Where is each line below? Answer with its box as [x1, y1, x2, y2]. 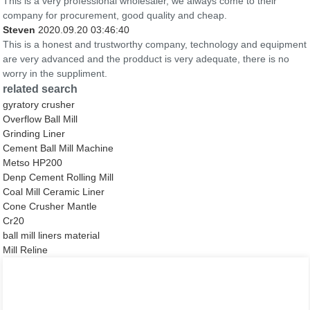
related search [3, 83, 78, 95]
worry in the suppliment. [3, 68, 108, 80]
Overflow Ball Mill [3, 113, 78, 125]
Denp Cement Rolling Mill [3, 172, 114, 183]
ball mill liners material [3, 230, 100, 241]
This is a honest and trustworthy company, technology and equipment [3, 39, 307, 51]
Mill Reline [3, 244, 48, 256]
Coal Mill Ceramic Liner [3, 186, 105, 198]
